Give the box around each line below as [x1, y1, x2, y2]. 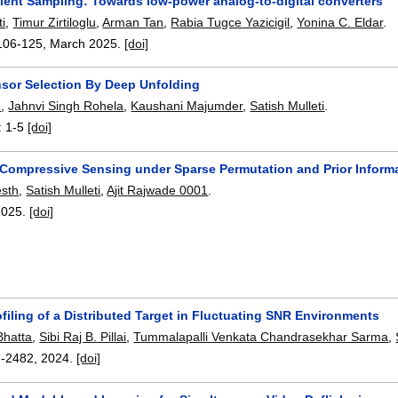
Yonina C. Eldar [297, 14, 384, 29]
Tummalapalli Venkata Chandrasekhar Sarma [133, 330, 389, 345]
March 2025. [50, 36, 125, 51]
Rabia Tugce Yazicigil [171, 14, 291, 29]
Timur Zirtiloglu [12, 14, 97, 29]
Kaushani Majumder [131, 99, 243, 114]
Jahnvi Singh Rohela [8, 99, 124, 114]
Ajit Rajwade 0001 [107, 182, 209, 197]
